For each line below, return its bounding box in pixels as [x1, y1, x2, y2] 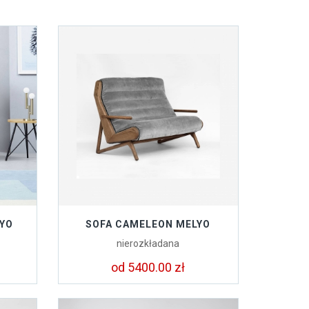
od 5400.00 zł [111, 260, 186, 275]
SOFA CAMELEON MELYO [86, 219, 211, 230]
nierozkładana [117, 238, 180, 249]
